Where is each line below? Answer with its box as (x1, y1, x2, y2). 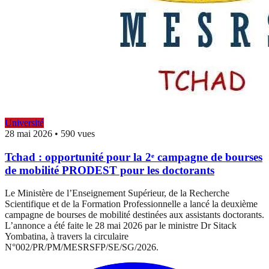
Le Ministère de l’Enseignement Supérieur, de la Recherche (5, 188, 229, 199)
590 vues (61, 128, 95, 139)
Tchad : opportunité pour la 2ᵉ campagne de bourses (5, 150, 262, 163)
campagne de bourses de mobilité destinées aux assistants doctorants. (5, 210, 264, 220)
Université (5, 118, 44, 128)
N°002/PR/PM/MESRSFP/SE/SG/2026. (5, 242, 159, 253)
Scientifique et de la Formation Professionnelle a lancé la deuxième (5, 199, 258, 210)
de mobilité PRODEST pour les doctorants (5, 163, 214, 177)
